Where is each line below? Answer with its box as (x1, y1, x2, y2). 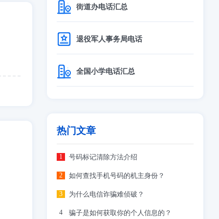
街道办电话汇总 (76, 2, 128, 11)
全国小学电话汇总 (76, 67, 135, 75)
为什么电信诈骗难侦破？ (69, 191, 144, 198)
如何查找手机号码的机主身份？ (69, 172, 165, 179)
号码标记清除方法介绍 (69, 153, 137, 161)
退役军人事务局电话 (76, 35, 142, 43)
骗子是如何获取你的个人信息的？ (69, 209, 172, 217)
